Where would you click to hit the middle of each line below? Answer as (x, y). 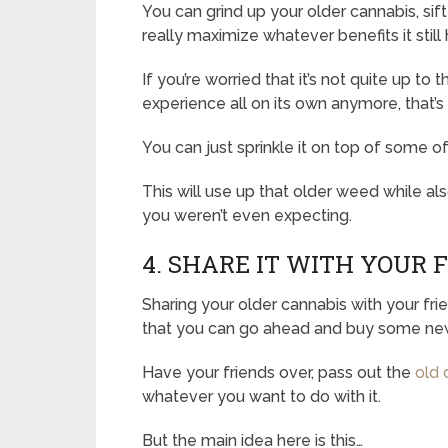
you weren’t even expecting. (247, 215)
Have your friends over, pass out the (278, 372)
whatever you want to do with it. (261, 396)
